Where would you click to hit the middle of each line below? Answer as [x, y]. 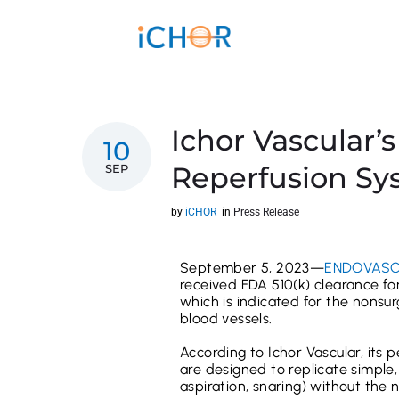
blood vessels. [226, 318]
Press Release [266, 212]
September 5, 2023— [252, 268]
